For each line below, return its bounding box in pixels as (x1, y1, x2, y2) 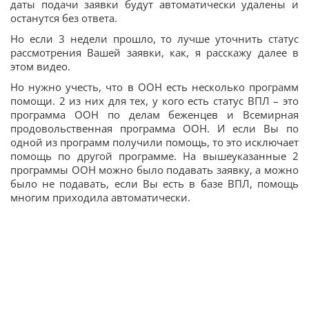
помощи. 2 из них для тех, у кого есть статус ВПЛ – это (10, 93, 299, 108)
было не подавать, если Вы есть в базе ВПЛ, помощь (10, 176, 299, 190)
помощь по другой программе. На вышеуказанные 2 (10, 148, 299, 163)
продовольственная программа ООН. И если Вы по (10, 121, 299, 135)
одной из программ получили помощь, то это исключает (10, 134, 299, 149)
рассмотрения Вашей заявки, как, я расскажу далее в (10, 45, 299, 59)
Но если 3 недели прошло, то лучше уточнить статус (10, 31, 299, 46)
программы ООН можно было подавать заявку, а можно (10, 162, 299, 177)
